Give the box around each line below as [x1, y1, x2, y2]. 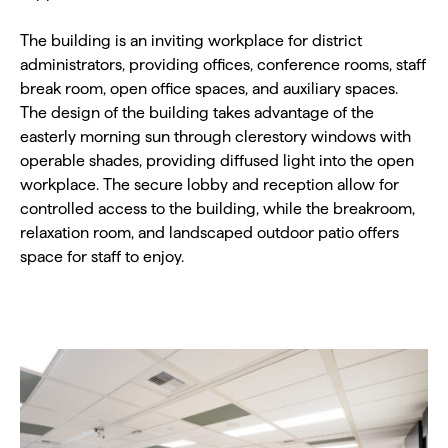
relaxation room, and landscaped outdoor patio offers [20, 224, 399, 241]
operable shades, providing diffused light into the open [20, 152, 414, 169]
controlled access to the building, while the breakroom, [20, 200, 415, 217]
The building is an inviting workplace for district [20, 32, 362, 49]
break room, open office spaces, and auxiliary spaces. [20, 80, 398, 97]
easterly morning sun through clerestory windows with [20, 128, 411, 145]
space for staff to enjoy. [20, 248, 184, 265]
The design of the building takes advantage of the [20, 104, 374, 121]
